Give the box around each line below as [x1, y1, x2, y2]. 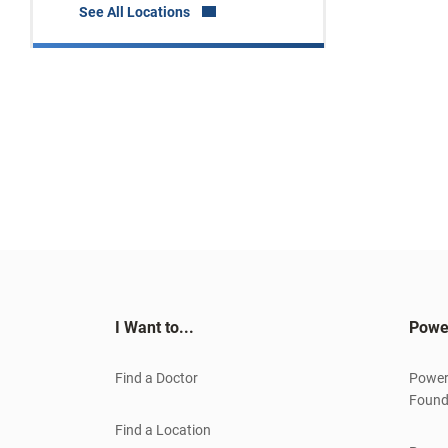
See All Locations [78, 4, 190, 21]
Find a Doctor [115, 370, 198, 387]
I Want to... [115, 318, 194, 338]
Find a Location [115, 422, 211, 439]
